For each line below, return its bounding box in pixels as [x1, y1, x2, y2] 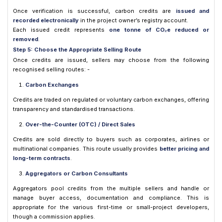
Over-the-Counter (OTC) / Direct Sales [25, 120, 135, 128]
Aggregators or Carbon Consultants [25, 169, 128, 177]
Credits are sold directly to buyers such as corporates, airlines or [13, 135, 209, 143]
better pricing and [159, 145, 209, 152]
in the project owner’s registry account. [79, 16, 188, 24]
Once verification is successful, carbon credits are [13, 7, 176, 14]
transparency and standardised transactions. [13, 105, 135, 112]
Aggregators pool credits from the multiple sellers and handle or [13, 184, 209, 192]
